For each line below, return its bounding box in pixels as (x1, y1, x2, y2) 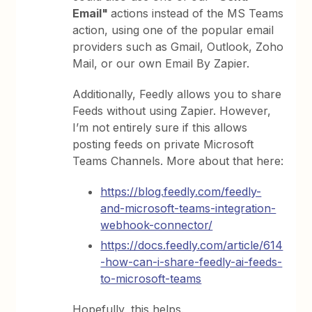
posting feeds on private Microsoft (72, 136, 254, 151)
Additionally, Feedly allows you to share (72, 86, 282, 101)
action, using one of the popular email (72, 22, 274, 37)
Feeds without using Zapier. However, (72, 103, 272, 118)
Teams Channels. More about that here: (72, 153, 284, 168)
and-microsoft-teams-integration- (100, 201, 276, 215)
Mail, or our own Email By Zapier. (72, 56, 250, 70)
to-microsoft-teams (100, 271, 202, 286)
